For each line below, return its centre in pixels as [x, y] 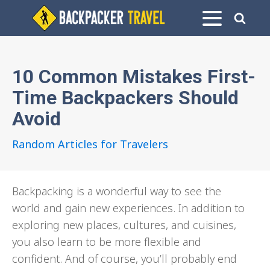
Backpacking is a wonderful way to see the [117, 191]
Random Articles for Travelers [90, 144]
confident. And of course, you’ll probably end [124, 259]
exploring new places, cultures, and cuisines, [124, 225]
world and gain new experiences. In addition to [128, 208]
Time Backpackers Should [125, 98]
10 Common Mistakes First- [134, 77]
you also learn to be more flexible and [107, 242]
